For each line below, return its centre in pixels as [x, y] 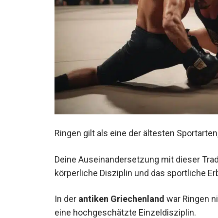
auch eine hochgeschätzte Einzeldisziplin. [136, 209]
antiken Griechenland [121, 196]
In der [66, 196]
